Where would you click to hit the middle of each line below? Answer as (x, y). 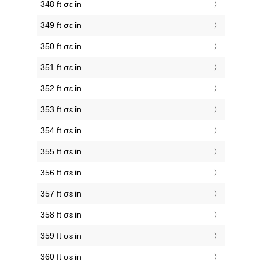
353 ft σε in (61, 110)
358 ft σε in (61, 215)
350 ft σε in (61, 46)
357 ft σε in (61, 194)
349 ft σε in (61, 25)
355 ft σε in (61, 152)
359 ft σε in (61, 236)
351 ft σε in (61, 68)
